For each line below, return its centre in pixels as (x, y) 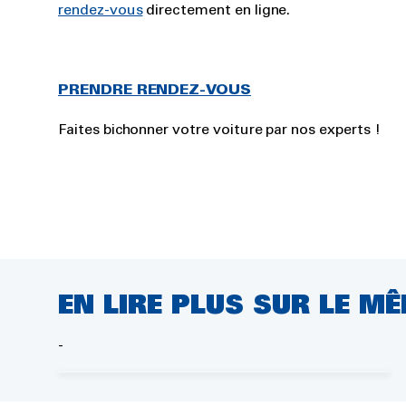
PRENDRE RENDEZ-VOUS (155, 90)
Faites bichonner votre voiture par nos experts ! (221, 130)
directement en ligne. (217, 10)
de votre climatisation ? (198, 348)
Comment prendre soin (193, 327)
